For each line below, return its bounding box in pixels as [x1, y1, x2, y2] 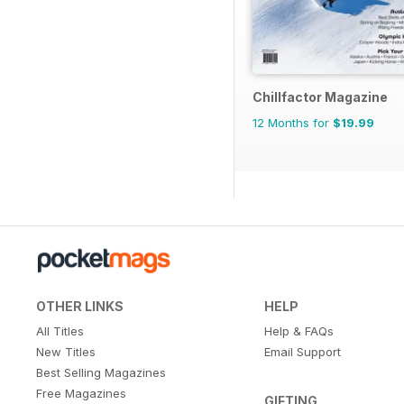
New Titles [36, 344, 96, 359]
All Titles [36, 323, 84, 338]
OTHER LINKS [36, 298, 124, 314]
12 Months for [252, 115, 333, 130]
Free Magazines [36, 385, 126, 400]
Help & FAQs [263, 323, 334, 338]
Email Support [263, 344, 341, 359]
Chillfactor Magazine [252, 88, 388, 105]
